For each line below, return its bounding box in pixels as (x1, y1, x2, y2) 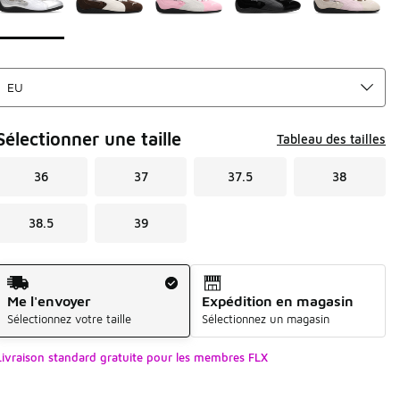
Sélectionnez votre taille (6, 311, 131, 326)
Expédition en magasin (202, 292, 354, 309)
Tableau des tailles (277, 130, 386, 146)
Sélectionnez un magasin (202, 311, 330, 326)
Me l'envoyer (6, 292, 91, 309)
